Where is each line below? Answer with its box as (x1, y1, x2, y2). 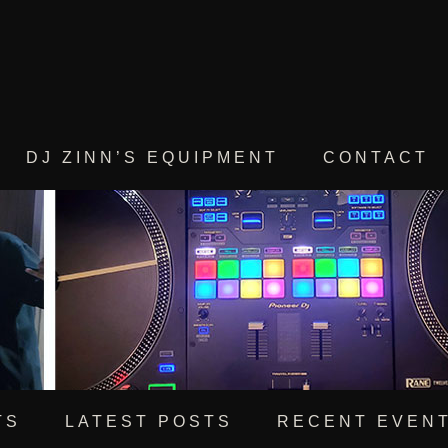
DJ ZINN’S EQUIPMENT (26, 149, 279, 166)
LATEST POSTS (65, 413, 233, 430)
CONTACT (323, 149, 429, 166)
